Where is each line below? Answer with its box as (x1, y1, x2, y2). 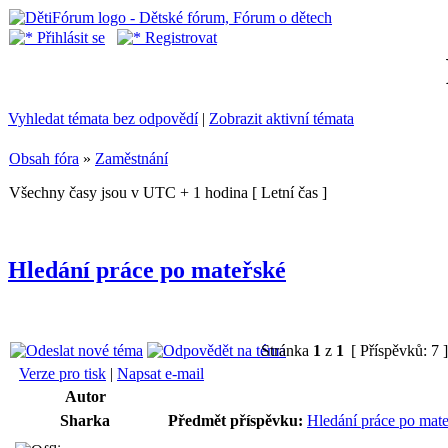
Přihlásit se (33, 29, 105, 46)
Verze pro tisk (19, 364, 106, 382)
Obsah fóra (9, 150, 79, 167)
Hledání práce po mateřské (8, 256, 286, 283)
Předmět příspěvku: (168, 411, 303, 429)
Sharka (60, 411, 110, 429)
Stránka (257, 341, 313, 359)
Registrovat (141, 29, 217, 46)
